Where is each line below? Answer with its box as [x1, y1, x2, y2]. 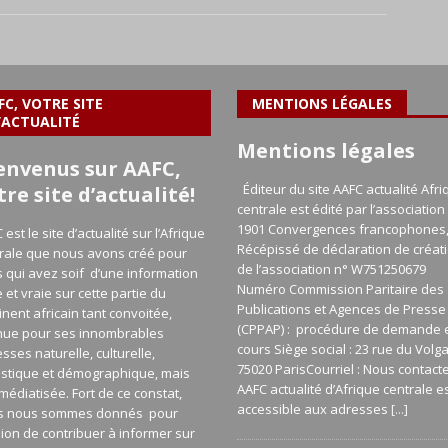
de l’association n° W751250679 [236, 260, 426, 278]
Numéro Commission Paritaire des [236, 280, 444, 298]
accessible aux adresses [236, 400, 391, 418]
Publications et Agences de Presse [236, 300, 446, 318]
